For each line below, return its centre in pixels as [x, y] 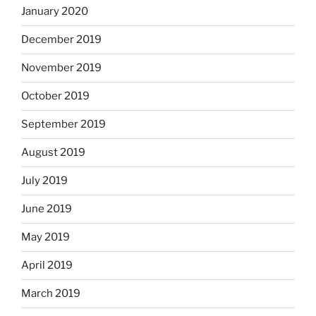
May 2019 [45, 237]
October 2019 [55, 96]
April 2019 [47, 266]
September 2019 [63, 124]
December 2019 [61, 40]
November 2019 [61, 68]
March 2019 [51, 294]
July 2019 [44, 181]
